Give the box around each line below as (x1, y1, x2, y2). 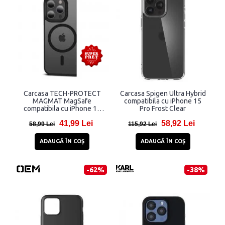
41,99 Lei (59, 119, 93, 128)
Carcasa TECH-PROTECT (23, 89, 101, 98)
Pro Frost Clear (140, 104, 186, 113)
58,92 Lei (161, 119, 195, 128)
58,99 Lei (29, 121, 55, 128)
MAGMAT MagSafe (33, 97, 91, 105)
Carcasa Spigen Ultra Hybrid (120, 89, 206, 98)
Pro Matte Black (37, 112, 87, 121)
